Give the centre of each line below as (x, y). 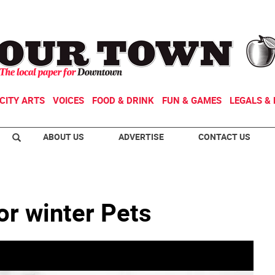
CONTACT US (224, 137)
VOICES (68, 100)
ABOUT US (64, 137)
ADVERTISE (141, 137)
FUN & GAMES (192, 100)
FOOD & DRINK (123, 100)
